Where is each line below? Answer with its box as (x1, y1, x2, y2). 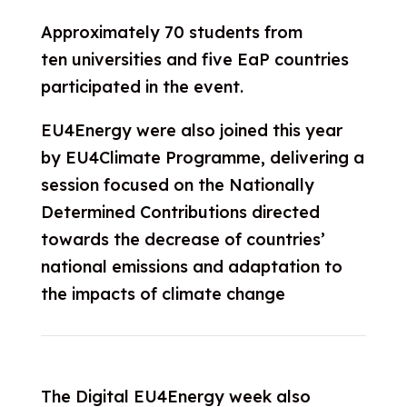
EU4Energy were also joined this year (40, 120, 342, 141)
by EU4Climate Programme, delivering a (40, 147, 364, 168)
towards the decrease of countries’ (40, 229, 325, 250)
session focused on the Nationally (40, 174, 314, 195)
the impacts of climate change (40, 283, 285, 304)
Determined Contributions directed (40, 202, 320, 223)
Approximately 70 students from (40, 22, 303, 43)
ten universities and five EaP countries (40, 49, 349, 70)
